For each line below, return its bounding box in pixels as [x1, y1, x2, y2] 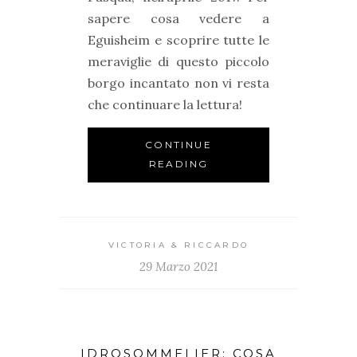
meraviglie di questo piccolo [88, 53, 269, 69]
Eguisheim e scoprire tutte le [88, 31, 269, 48]
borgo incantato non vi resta [88, 74, 269, 91]
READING [148, 157, 209, 170]
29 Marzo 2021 [139, 258, 218, 274]
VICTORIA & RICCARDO [108, 239, 249, 250]
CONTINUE [144, 138, 213, 151]
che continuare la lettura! [88, 96, 242, 112]
